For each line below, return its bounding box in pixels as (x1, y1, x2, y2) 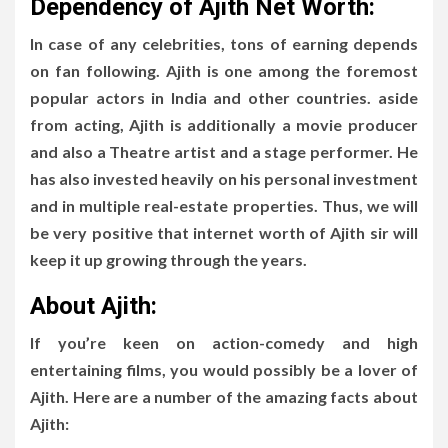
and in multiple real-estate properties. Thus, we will (30, 195, 418, 215)
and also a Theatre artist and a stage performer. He (30, 141, 418, 161)
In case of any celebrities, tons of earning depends (30, 33, 418, 53)
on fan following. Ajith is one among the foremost (30, 60, 418, 80)
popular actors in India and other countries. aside (30, 87, 418, 107)
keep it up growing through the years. (30, 249, 307, 269)
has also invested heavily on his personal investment (30, 168, 418, 188)
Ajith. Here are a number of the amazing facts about (30, 386, 418, 406)
